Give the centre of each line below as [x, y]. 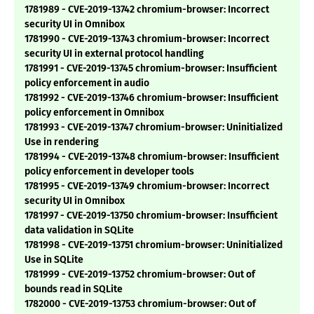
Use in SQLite [54, 260]
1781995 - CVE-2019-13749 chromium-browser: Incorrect [147, 186]
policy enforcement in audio [87, 83]
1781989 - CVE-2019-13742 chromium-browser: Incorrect [147, 10]
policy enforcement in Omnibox [94, 113]
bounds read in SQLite [74, 289]
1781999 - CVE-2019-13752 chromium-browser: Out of [140, 275]
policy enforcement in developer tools [109, 172]
